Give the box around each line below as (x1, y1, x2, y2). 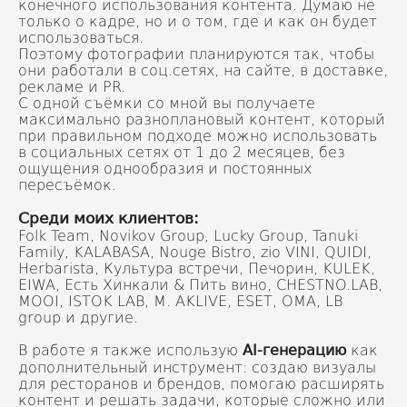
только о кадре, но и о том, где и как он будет (18, 11, 377, 31)
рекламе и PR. (18, 76, 125, 96)
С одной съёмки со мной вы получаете (18, 93, 315, 113)
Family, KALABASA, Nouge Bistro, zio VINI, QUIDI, (18, 242, 372, 262)
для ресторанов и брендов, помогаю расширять (18, 373, 384, 393)
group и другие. (18, 307, 138, 327)
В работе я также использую (18, 340, 243, 360)
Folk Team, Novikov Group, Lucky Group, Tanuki (18, 225, 358, 245)
